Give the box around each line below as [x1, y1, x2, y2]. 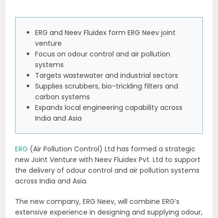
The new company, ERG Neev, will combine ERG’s [15, 197, 180, 207]
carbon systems [35, 92, 91, 102]
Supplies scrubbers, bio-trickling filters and [35, 81, 179, 91]
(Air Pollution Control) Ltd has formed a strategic [28, 144, 196, 154]
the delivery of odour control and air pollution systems [15, 165, 200, 176]
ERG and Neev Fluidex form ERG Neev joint [35, 28, 176, 38]
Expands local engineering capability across [35, 103, 183, 113]
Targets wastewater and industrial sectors [35, 71, 179, 81]
